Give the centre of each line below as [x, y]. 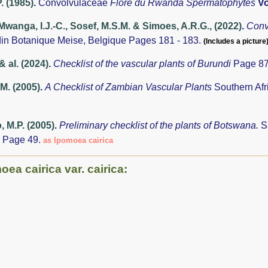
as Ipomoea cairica [78, 140]
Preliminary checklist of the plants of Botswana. [160, 125]
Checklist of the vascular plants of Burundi [143, 64]
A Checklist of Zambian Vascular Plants [130, 87]
